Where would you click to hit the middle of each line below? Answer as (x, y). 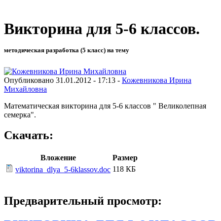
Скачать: (29, 135)
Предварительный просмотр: (83, 201)
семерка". (20, 114)
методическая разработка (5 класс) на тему (67, 50)
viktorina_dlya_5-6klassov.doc (63, 170)
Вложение (58, 158)
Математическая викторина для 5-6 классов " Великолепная (105, 106)
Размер (125, 158)
